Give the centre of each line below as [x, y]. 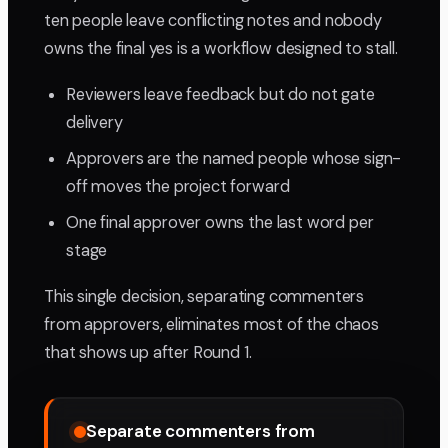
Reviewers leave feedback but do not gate [220, 95]
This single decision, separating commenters [204, 297]
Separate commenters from [200, 431]
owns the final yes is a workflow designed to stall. [221, 49]
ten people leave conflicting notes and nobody [213, 21]
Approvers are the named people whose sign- [234, 159]
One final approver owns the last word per [220, 223]
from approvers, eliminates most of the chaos [211, 325]
